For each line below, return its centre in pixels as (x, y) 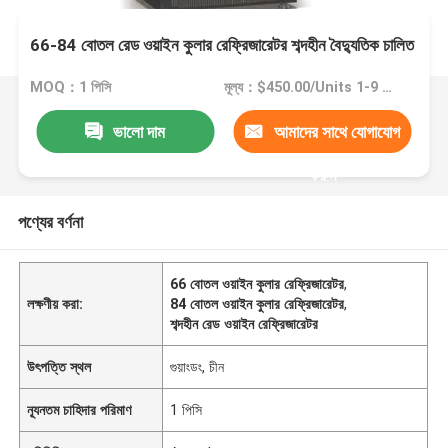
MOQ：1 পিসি (71, 87)
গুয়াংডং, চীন (197, 366)
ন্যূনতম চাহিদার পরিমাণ (79, 409)
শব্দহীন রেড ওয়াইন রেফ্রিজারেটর (244, 323)
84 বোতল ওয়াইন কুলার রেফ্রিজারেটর (257, 303)
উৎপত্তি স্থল (59, 366)
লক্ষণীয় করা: (55, 303)
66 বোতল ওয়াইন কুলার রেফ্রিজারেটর (257, 283)
